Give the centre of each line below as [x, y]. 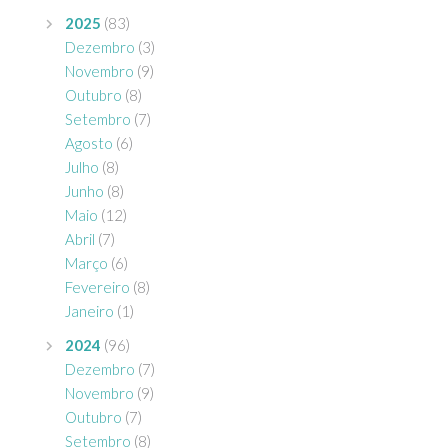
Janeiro [89, 311]
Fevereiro [97, 287]
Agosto [89, 143]
